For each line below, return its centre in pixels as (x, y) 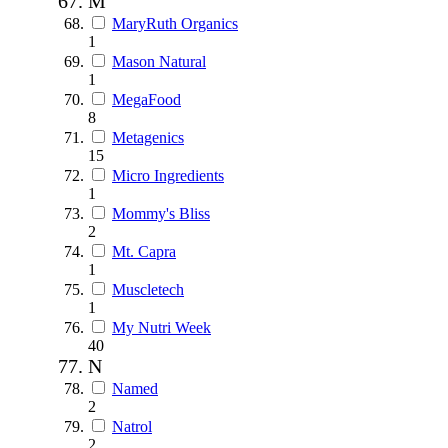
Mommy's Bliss (161, 213)
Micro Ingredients (168, 175)
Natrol (132, 426)
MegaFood (146, 99)
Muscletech (148, 289)
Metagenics (148, 137)
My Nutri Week (161, 327)
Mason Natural (159, 61)
